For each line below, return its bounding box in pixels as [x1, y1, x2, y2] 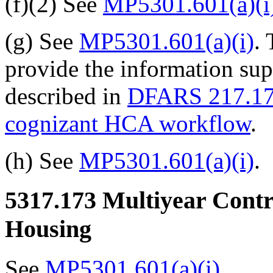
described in [5, 83, 127, 110]
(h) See [5, 147, 79, 174]
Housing [5, 214, 91, 243]
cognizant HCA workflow [5, 110, 250, 137]
